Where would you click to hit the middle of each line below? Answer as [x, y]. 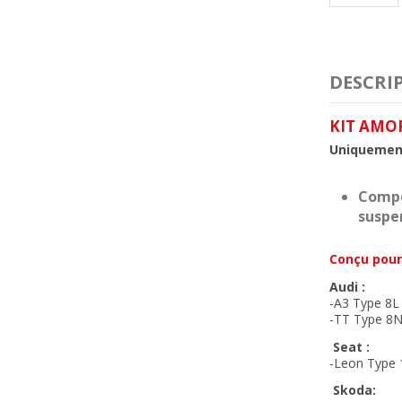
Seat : [349, 346]
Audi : [347, 286]
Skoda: [352, 390]
